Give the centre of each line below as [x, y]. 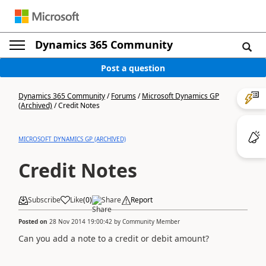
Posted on [34, 221]
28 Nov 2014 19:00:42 [81, 221]
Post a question [133, 68]
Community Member [151, 221]
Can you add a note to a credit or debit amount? [114, 238]
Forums [123, 96]
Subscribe [44, 200]
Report [142, 200]
